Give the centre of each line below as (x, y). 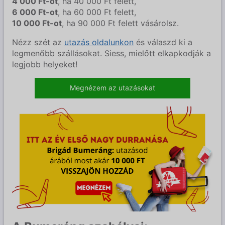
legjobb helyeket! (45, 64)
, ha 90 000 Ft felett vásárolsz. (120, 23)
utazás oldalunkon (99, 42)
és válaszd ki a (163, 42)
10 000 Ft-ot (37, 23)
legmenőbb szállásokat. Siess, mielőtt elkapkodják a (111, 53)
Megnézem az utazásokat (113, 87)
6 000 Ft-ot (35, 12)
